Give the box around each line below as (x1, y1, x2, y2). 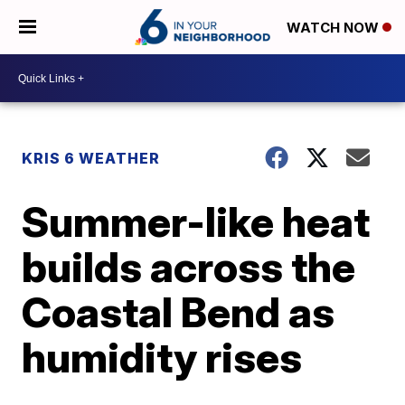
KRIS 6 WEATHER (22, 149, 161, 167)
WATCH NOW (287, 19, 382, 37)
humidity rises (22, 332, 303, 382)
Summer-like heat (22, 196, 371, 247)
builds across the (22, 241, 356, 292)
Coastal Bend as (22, 287, 335, 337)
